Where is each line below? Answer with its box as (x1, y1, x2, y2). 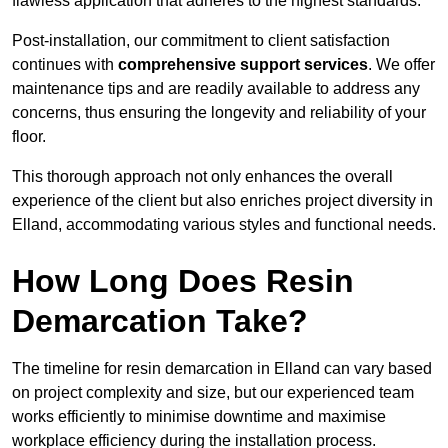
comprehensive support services (118, 56, 368, 74)
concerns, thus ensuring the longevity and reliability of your (12, 104, 426, 122)
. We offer (368, 56, 435, 74)
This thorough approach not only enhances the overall (12, 168, 393, 186)
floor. (12, 128, 46, 146)
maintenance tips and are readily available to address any (12, 80, 420, 98)
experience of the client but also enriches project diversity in (12, 192, 433, 210)
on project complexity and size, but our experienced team (12, 384, 414, 402)
